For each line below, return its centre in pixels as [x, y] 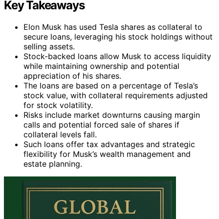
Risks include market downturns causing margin [112, 115]
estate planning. [53, 164]
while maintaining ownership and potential [101, 66]
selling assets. [49, 46]
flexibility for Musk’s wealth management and [107, 154]
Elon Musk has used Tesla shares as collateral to [113, 27]
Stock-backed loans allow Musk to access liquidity [117, 56]
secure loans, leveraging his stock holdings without [118, 36]
